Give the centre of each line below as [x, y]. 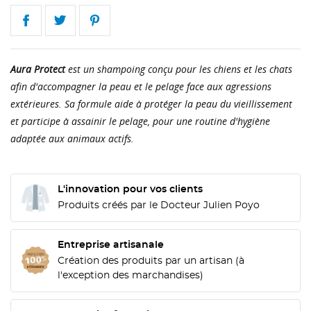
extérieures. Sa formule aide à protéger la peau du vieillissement [151, 103]
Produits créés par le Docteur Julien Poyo [159, 205]
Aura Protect [38, 69]
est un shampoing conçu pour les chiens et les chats [179, 69]
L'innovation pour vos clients [130, 189]
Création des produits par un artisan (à [151, 261]
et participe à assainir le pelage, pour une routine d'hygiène [140, 121]
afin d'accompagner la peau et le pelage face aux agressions [141, 86]
